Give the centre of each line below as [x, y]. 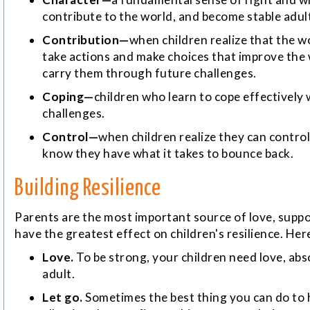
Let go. [63, 298]
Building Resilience [88, 189]
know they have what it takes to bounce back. [168, 154]
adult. [58, 274]
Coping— [68, 97]
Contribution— [86, 40]
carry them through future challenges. [149, 73]
